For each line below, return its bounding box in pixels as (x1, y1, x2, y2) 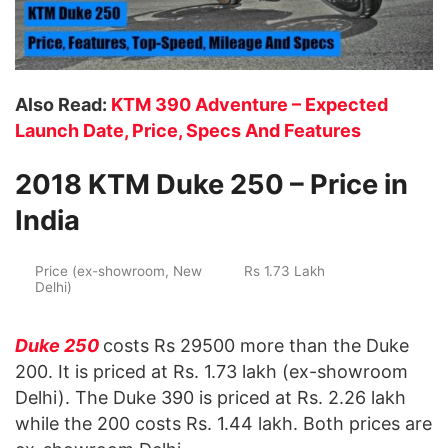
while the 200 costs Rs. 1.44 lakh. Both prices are (15, 412, 432, 434)
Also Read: (15, 94, 111, 116)
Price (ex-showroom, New (35, 262, 202, 279)
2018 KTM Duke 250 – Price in (15, 167, 408, 201)
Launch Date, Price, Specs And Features (15, 120, 361, 142)
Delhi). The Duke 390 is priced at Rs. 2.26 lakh (15, 386, 406, 408)
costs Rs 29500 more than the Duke (103, 334, 409, 356)
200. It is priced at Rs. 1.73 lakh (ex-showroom (15, 360, 408, 382)
